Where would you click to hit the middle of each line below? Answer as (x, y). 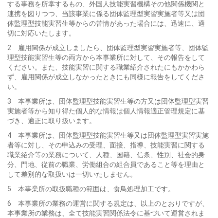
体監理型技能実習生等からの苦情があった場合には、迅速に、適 (106, 23)
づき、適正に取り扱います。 (52, 121)
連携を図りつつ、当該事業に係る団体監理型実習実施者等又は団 (106, 14)
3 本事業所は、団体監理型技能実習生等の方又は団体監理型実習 (108, 101)
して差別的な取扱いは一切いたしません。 (72, 174)
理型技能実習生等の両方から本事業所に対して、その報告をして (106, 57)
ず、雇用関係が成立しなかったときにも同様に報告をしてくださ (106, 77)
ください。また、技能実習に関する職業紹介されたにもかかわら (106, 67)
